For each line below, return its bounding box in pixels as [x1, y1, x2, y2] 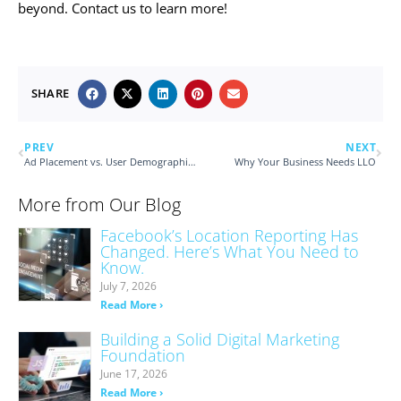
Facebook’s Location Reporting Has [99, 224, 358, 246]
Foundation [99, 344, 185, 366]
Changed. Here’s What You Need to [99, 240, 359, 262]
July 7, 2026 [99, 277, 157, 294]
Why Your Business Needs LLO [235, 155, 376, 168]
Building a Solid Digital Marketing [99, 328, 339, 350]
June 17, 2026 [99, 365, 167, 381]
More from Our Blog [18, 192, 181, 217]
